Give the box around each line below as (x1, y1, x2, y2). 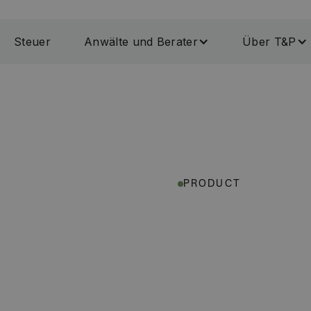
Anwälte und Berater (83, 35, 199, 49)
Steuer (14, 35, 51, 49)
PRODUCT (183, 179, 241, 190)
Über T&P (242, 35, 296, 49)
